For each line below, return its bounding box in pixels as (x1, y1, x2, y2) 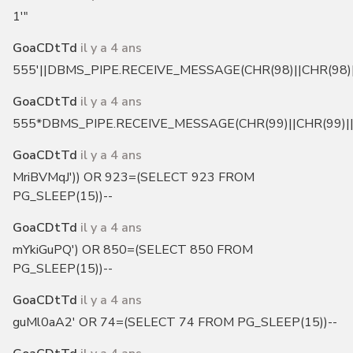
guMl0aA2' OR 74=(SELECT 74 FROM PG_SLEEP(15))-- (12, 314, 337, 332)
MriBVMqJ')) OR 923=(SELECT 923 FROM (12, 169, 255, 187)
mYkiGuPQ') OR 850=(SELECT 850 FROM (12, 241, 253, 259)
